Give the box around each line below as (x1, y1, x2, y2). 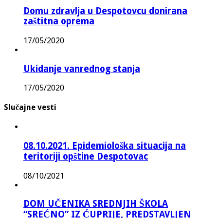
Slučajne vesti (4, 102, 56, 112)
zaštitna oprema (23, 16, 94, 27)
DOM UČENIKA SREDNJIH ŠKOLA (23, 199, 168, 209)
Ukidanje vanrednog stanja (23, 63, 140, 74)
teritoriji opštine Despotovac (23, 151, 148, 162)
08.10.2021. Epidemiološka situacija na (23, 140, 186, 151)
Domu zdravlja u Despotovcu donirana (23, 6, 187, 17)
